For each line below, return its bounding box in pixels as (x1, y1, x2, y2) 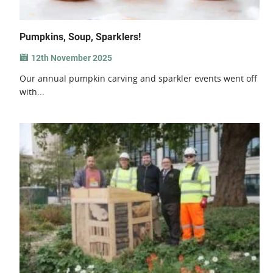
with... (19, 86, 45, 98)
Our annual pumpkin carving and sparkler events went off (19, 73, 258, 85)
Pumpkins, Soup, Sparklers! (19, 31, 141, 43)
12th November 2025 (31, 53, 113, 63)
